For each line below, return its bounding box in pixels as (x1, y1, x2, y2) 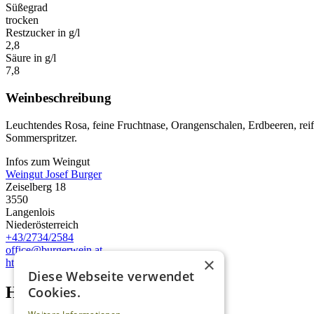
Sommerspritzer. (6, 131, 77, 144)
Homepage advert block (6, 282, 177, 301)
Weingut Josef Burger (6, 168, 102, 180)
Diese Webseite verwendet (28, 268, 195, 285)
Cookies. (28, 284, 81, 301)
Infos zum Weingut (6, 155, 90, 168)
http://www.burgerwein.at (6, 256, 119, 268)
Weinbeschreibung (6, 90, 111, 106)
